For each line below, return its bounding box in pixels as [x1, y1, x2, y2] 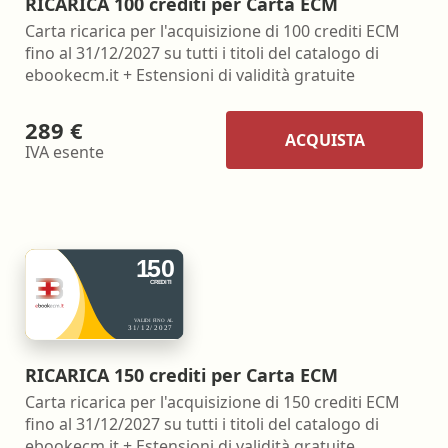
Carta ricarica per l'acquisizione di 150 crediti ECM [25, 391, 400, 414]
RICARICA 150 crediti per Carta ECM [25, 363, 338, 388]
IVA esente [25, 141, 104, 164]
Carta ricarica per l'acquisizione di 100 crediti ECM [25, 19, 400, 42]
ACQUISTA [284, 128, 365, 151]
